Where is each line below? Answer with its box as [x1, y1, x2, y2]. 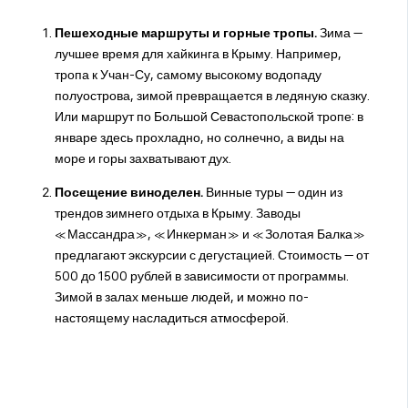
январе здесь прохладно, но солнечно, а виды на [54, 129, 344, 145]
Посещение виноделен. [54, 184, 203, 199]
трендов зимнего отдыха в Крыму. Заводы [54, 205, 301, 220]
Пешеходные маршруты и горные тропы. [54, 25, 317, 40]
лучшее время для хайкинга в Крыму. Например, [54, 46, 342, 61]
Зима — [316, 25, 362, 40]
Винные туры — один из [202, 184, 342, 199]
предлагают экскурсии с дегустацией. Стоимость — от [54, 247, 369, 262]
